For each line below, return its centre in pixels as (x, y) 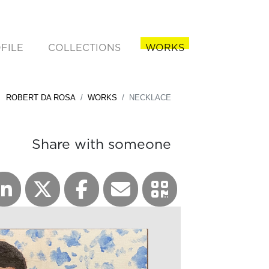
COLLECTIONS (84, 47)
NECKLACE (150, 98)
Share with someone (101, 144)
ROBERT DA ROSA (41, 98)
